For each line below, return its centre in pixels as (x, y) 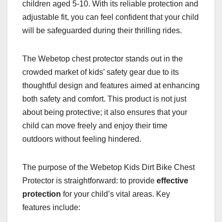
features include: (51, 208)
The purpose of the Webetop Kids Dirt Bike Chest (109, 167)
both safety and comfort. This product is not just (104, 99)
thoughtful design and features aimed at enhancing (111, 86)
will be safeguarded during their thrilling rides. (102, 31)
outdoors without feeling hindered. (82, 139)
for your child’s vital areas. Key (115, 194)
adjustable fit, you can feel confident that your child (111, 17)
